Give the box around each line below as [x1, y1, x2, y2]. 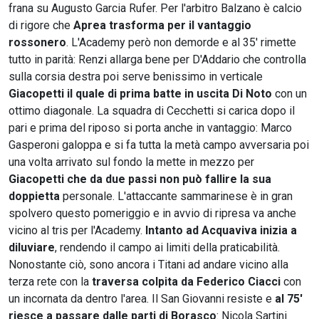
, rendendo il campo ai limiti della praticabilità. [55, 240, 280, 254]
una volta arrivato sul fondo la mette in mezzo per [9, 155, 254, 169]
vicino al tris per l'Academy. [9, 223, 145, 237]
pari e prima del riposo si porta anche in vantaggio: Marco [9, 120, 292, 135]
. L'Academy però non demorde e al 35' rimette [66, 35, 296, 49]
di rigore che [9, 18, 73, 32]
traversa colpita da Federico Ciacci [92, 274, 281, 288]
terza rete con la [9, 274, 92, 288]
